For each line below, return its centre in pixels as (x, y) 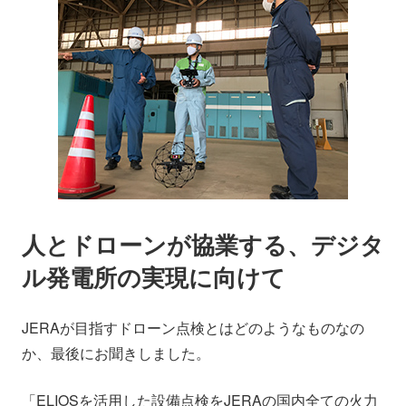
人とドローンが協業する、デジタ (203, 244)
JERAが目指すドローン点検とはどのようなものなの (193, 327)
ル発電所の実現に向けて (154, 276)
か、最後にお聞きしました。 (116, 353)
